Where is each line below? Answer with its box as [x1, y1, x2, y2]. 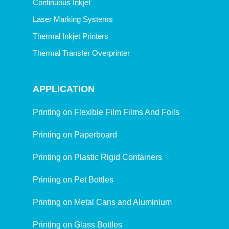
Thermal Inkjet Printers [33, 32, 108, 41]
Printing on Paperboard [33, 130, 117, 140]
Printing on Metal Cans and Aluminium [33, 198, 172, 207]
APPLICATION [33, 84, 95, 95]
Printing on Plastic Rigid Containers [33, 153, 162, 162]
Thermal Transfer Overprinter [33, 49, 130, 58]
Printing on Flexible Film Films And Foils [33, 108, 179, 117]
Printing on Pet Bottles [33, 175, 113, 185]
